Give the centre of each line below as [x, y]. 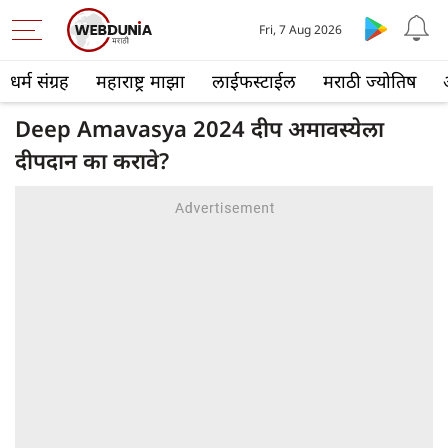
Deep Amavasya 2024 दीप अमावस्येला [199, 128]
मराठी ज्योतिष [369, 81]
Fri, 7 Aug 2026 [301, 29]
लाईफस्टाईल [254, 81]
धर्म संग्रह [39, 81]
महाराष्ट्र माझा [140, 81]
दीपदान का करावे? [92, 160]
